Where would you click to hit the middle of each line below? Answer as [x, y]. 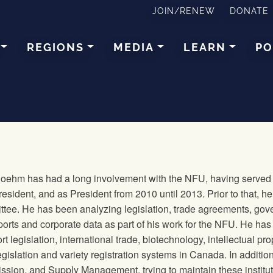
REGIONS [56, 47]
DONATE [250, 11]
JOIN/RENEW [184, 11]
